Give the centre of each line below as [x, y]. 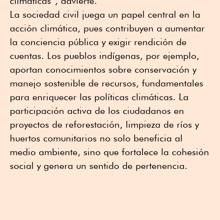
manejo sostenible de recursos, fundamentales [107, 83]
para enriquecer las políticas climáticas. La [99, 97]
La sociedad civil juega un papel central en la [105, 14]
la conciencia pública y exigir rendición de [98, 42]
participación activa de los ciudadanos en [97, 111]
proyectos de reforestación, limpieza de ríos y [104, 124]
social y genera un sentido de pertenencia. [99, 166]
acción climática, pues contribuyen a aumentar [107, 28]
